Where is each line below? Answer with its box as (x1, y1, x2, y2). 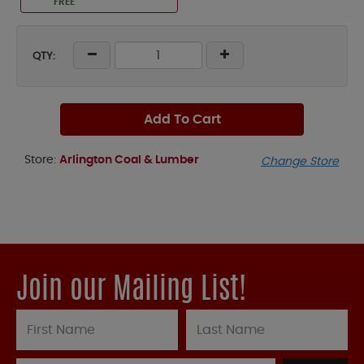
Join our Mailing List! (16, 276, 246, 306)
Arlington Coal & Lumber (59, 154, 199, 166)
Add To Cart (143, 113, 221, 126)
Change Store (261, 156, 339, 168)
